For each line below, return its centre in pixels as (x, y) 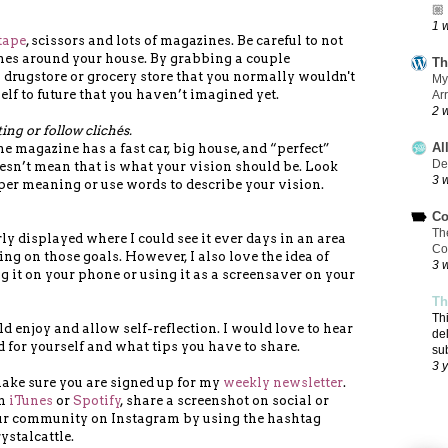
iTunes (31, 400)
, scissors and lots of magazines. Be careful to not (184, 40)
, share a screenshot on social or (225, 400)
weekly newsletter (283, 382)
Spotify (97, 400)
